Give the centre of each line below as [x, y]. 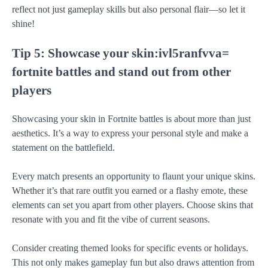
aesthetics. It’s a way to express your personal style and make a [130, 133]
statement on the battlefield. [63, 147]
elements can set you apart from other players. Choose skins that [133, 205]
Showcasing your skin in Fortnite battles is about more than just [131, 118]
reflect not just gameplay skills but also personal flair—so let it [129, 10]
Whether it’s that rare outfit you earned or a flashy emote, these [130, 190]
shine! [23, 24]
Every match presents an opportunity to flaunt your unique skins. [134, 176]
